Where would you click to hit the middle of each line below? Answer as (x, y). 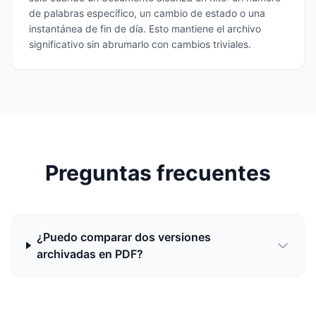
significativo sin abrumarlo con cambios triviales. (140, 44)
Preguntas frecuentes (158, 173)
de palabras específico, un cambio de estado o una (147, 13)
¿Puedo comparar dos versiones (123, 237)
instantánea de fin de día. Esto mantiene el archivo (145, 29)
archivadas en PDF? (90, 254)
